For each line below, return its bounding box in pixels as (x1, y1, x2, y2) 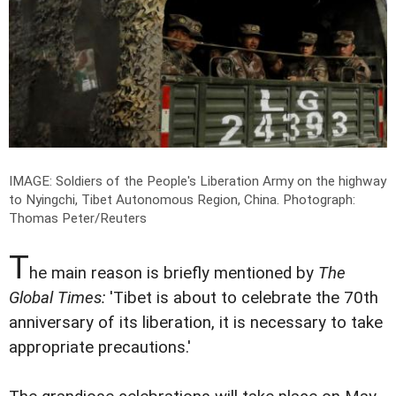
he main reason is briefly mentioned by (29, 263, 318, 284)
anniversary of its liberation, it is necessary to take (9, 313, 383, 333)
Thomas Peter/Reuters (9, 210, 147, 227)
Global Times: (9, 288, 105, 308)
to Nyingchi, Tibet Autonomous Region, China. (9, 192, 283, 209)
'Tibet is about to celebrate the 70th (105, 288, 378, 308)
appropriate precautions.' (9, 338, 191, 358)
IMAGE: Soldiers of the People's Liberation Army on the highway (9, 173, 386, 190)
